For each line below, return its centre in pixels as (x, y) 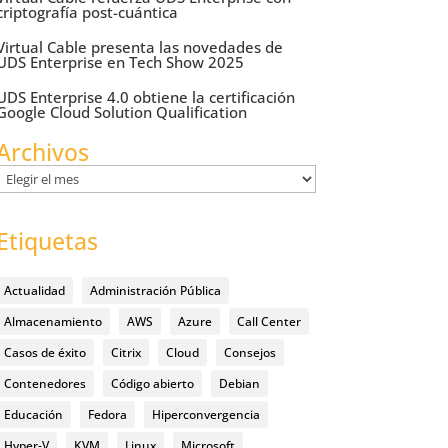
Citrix (125, 352)
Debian (239, 383)
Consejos (249, 352)
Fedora (107, 414)
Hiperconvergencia (205, 414)
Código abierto (152, 383)
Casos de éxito (44, 352)
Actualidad (34, 290)
